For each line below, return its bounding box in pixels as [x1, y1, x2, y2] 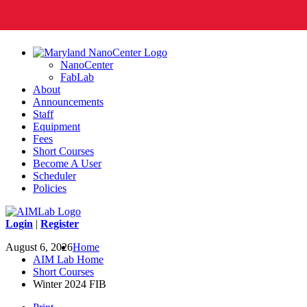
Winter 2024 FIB [33, 278, 106, 290]
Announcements [33, 96, 103, 108]
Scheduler [33, 170, 76, 182]
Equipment [33, 121, 80, 132]
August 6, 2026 [5, 241, 73, 253]
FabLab [60, 71, 94, 83]
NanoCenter [60, 59, 113, 71]
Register [40, 218, 79, 230]
